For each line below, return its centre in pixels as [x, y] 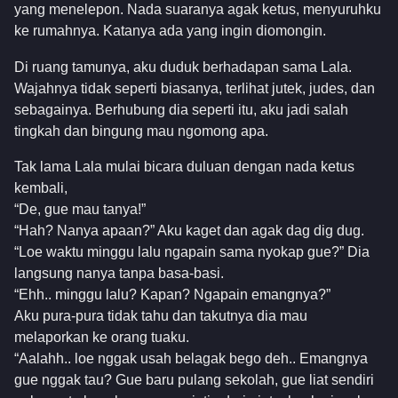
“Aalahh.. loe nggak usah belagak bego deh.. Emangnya [191, 358]
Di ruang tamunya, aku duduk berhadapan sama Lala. [183, 67]
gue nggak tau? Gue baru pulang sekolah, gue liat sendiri [194, 379]
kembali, [41, 187]
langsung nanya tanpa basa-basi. [119, 273]
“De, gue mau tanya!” [80, 209]
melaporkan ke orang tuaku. [102, 337]
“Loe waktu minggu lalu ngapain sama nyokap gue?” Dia [192, 251]
